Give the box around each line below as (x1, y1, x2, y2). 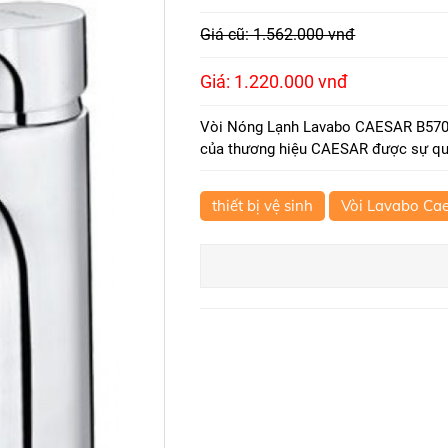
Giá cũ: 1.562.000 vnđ (200, 25, 356, 44)
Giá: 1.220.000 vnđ (200, 71, 349, 92)
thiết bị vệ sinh (212, 196, 314, 215)
